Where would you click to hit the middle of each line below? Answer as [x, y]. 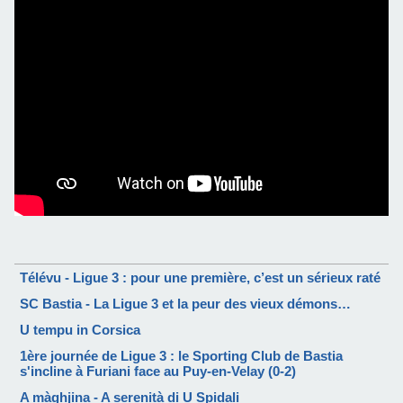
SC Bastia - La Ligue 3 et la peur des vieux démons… [185, 303]
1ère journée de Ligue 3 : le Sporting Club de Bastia [181, 355]
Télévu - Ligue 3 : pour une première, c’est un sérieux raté [200, 277]
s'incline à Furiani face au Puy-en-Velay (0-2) [158, 371]
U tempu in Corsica [80, 329]
